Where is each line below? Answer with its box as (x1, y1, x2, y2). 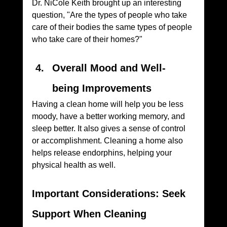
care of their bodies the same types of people (31, 23, 194, 32)
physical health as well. (31, 161, 116, 170)
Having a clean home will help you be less (31, 100, 185, 109)
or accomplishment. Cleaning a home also (31, 136, 185, 145)
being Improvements (52, 83, 152, 94)
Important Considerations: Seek (31, 188, 188, 200)
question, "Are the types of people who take (31, 11, 189, 20)
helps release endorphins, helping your (31, 148, 174, 158)
